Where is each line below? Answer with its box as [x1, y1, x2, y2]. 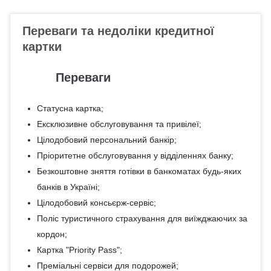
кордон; [36, 229, 67, 239]
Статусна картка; [36, 103, 103, 113]
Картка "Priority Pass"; [36, 245, 122, 255]
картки [22, 40, 62, 53]
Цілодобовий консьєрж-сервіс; [36, 198, 156, 207]
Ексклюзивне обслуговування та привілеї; [36, 119, 201, 129]
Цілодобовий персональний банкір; [36, 135, 177, 145]
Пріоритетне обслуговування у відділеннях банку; [36, 151, 233, 160]
